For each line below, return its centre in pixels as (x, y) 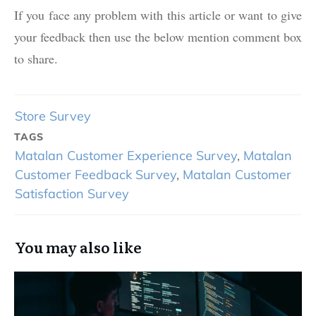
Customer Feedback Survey (96, 175)
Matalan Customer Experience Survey (126, 156)
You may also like (78, 247)
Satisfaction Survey (72, 194)
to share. (38, 59)
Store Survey (53, 116)
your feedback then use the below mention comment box (158, 37)
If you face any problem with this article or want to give (158, 15)
